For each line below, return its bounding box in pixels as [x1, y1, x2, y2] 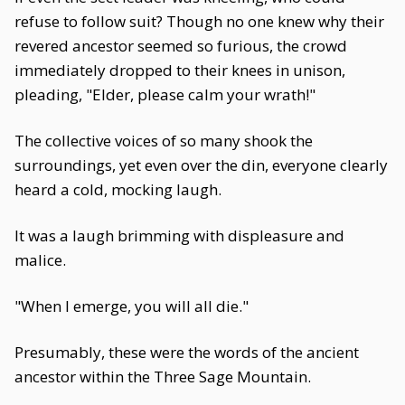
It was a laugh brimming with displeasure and [14, 225, 344, 246]
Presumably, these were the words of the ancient [14, 342, 359, 363]
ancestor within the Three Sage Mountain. [14, 366, 311, 387]
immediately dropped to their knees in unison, [14, 60, 345, 80]
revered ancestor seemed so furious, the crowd [14, 35, 347, 56]
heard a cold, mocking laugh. [14, 179, 221, 200]
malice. [14, 250, 66, 270]
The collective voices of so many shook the [14, 130, 313, 151]
